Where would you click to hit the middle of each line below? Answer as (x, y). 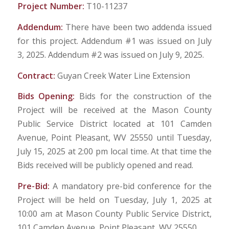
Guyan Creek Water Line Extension (123, 75)
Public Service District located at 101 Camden (114, 124)
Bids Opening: (48, 96)
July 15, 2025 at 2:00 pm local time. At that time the (114, 152)
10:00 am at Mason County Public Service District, (114, 214)
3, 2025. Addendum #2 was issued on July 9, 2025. (110, 55)
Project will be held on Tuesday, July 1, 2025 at (114, 200)
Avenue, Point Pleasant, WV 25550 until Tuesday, (114, 138)
